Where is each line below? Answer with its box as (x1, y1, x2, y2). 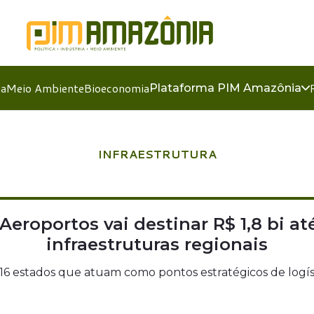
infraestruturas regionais (46, 234, 268, 254)
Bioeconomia (83, 80, 149, 96)
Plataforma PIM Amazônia (149, 81, 301, 95)
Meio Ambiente (6, 80, 84, 96)
